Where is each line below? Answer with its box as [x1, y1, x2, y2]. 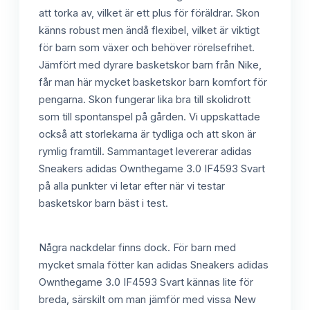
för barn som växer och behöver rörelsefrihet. [39, 41, 255, 54]
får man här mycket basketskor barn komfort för [39, 75, 267, 89]
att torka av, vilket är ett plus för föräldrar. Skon [39, 6, 259, 19]
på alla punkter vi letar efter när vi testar [39, 179, 225, 192]
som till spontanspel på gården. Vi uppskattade [39, 110, 260, 123]
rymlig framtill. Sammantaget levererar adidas [39, 145, 252, 158]
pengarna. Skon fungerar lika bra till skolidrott [39, 93, 250, 106]
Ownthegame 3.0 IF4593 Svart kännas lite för [39, 275, 253, 289]
